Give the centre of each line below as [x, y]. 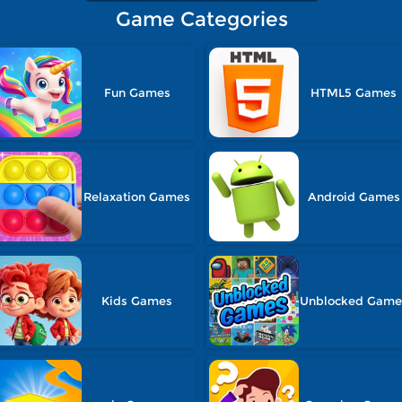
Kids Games [137, 301]
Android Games [354, 197]
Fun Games [137, 92]
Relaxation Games [137, 197]
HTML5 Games [354, 92]
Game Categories [202, 19]
